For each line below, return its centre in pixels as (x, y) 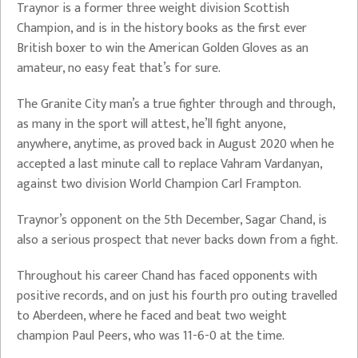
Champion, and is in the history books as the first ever (162, 28)
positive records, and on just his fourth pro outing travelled (177, 296)
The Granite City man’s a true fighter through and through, (176, 104)
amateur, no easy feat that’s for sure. (119, 68)
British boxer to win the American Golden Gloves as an (163, 48)
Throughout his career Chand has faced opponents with (167, 276)
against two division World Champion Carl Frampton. (159, 184)
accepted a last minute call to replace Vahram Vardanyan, (169, 164)
